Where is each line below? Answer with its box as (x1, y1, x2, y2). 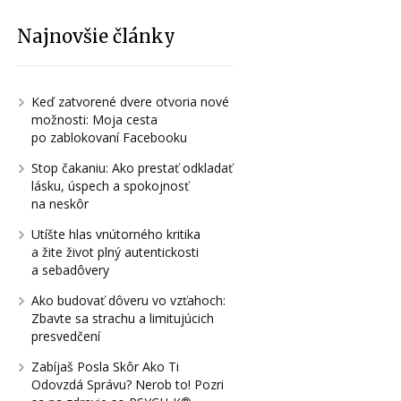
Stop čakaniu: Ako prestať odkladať (30, 158, 233, 176)
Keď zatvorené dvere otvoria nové (30, 92, 229, 110)
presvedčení (30, 327, 100, 345)
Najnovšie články (16, 24, 175, 47)
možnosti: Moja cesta (30, 110, 158, 128)
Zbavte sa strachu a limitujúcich (30, 309, 214, 327)
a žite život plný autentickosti (30, 243, 199, 260)
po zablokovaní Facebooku (30, 128, 187, 146)
